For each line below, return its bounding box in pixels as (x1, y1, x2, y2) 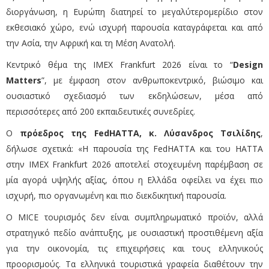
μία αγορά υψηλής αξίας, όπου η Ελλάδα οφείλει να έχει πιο (6, 174, 263, 186)
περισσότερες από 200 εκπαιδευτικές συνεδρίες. (6, 106, 195, 118)
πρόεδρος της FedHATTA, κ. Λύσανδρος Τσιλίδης (20, 127, 261, 139)
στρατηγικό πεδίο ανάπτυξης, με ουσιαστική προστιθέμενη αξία (6, 227, 263, 239)
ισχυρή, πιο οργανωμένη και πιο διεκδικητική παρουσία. (6, 190, 226, 202)
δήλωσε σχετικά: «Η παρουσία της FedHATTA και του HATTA (6, 143, 263, 155)
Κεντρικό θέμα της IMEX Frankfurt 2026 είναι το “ (6, 59, 233, 71)
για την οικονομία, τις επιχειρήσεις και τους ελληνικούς (6, 243, 263, 255)
